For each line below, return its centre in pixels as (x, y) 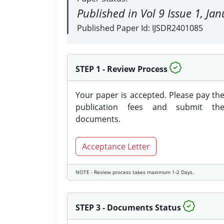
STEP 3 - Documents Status (128, 207)
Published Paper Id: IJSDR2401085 (140, 28)
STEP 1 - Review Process (121, 69)
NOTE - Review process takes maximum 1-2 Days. (135, 172)
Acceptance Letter (116, 146)
